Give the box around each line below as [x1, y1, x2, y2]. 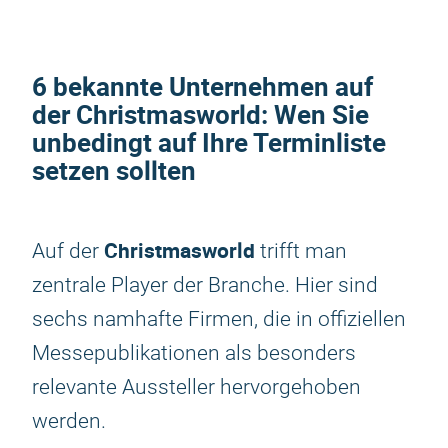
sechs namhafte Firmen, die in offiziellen [32, 307, 406, 331]
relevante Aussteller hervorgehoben [32, 375, 361, 399]
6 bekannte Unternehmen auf [32, 69, 373, 104]
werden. [32, 409, 106, 433]
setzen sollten [32, 153, 196, 188]
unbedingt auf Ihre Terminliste [32, 125, 386, 160]
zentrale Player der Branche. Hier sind [32, 273, 378, 297]
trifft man [255, 239, 347, 263]
